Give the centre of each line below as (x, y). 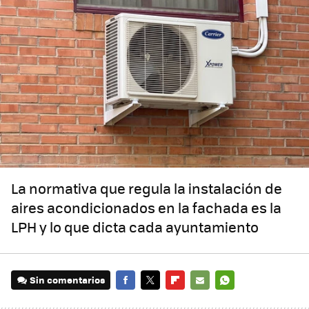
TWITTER (160, 299)
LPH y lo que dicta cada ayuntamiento (135, 227)
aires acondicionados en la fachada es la (146, 208)
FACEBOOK (139, 299)
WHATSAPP (240, 299)
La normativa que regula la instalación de (147, 188)
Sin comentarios (68, 280)
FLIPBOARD (190, 299)
